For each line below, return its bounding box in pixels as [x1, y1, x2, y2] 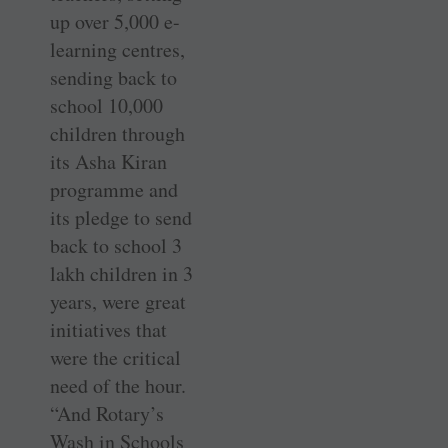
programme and [50, 175, 178, 203]
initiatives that [50, 315, 167, 343]
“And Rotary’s [50, 399, 164, 427]
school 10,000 [50, 91, 163, 119]
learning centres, [50, 35, 185, 63]
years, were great [50, 287, 186, 315]
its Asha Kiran [50, 147, 167, 175]
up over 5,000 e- [50, 7, 180, 35]
